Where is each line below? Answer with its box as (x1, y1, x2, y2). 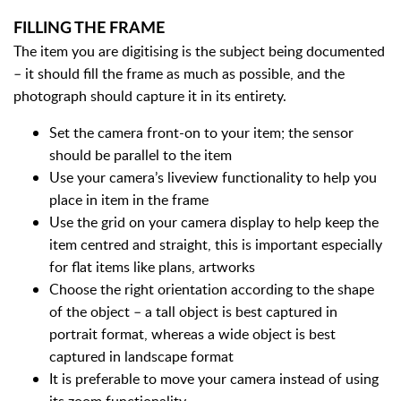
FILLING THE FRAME (13, 21, 165, 37)
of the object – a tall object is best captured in (49, 302, 337, 321)
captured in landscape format (49, 346, 237, 366)
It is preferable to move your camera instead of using (49, 369, 379, 388)
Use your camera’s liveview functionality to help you (49, 167, 377, 187)
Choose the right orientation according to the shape (49, 279, 374, 299)
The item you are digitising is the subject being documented (13, 41, 385, 61)
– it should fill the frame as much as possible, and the (13, 64, 345, 83)
